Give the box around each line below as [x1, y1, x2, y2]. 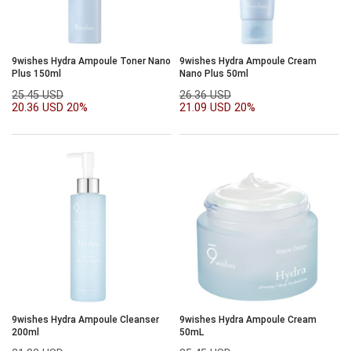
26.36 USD [179, 88, 231, 102]
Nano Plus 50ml [179, 67, 248, 79]
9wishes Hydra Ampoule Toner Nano [12, 55, 171, 67]
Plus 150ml [12, 67, 61, 79]
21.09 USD [179, 100, 234, 114]
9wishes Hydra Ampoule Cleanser [12, 313, 159, 325]
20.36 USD [12, 100, 67, 114]
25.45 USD [12, 88, 63, 102]
